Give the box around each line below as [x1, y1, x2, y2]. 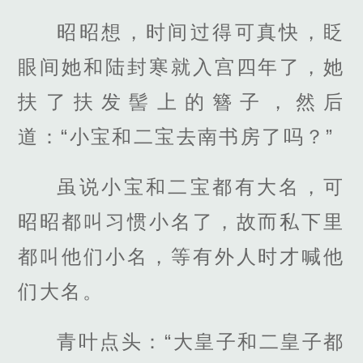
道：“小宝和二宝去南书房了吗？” [18, 125, 335, 147]
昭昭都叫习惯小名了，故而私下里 [18, 211, 345, 233]
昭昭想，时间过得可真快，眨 [57, 20, 345, 43]
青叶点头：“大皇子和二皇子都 [57, 331, 345, 353]
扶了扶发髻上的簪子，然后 [18, 90, 345, 113]
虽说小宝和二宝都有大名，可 [57, 176, 345, 199]
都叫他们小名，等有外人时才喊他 [18, 246, 345, 268]
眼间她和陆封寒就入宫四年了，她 [18, 55, 345, 78]
